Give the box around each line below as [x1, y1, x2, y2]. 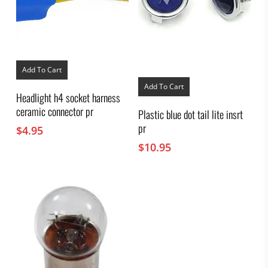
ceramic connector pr [16, 103, 93, 120]
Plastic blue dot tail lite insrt [138, 106, 243, 122]
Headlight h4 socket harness [16, 90, 120, 106]
